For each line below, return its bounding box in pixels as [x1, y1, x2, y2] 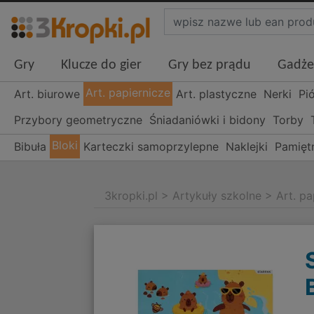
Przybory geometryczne [14, 113, 142, 128]
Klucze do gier [61, 58, 142, 73]
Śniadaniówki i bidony [149, 113, 266, 128]
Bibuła [14, 139, 46, 154]
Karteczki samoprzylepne [83, 139, 219, 154]
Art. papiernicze [86, 86, 171, 100]
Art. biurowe [14, 87, 80, 102]
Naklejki [226, 139, 268, 154]
